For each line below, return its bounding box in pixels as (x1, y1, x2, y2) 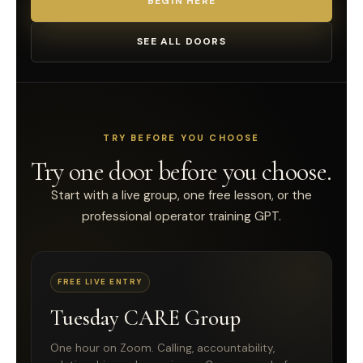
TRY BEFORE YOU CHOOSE (103, 131, 260, 143)
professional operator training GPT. (82, 207, 281, 224)
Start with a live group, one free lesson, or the (51, 186, 312, 203)
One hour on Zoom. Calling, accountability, (50, 340, 275, 355)
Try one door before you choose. (31, 155, 332, 187)
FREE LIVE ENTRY (58, 276, 143, 287)
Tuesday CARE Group (50, 304, 241, 331)
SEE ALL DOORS (137, 35, 226, 49)
